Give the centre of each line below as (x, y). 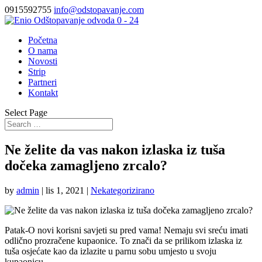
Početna (43, 40)
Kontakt (43, 93)
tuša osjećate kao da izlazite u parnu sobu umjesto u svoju (111, 251)
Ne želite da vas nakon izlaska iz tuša (115, 149)
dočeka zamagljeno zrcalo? (86, 165)
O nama (43, 51)
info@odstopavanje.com (99, 10)
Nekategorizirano (123, 190)
